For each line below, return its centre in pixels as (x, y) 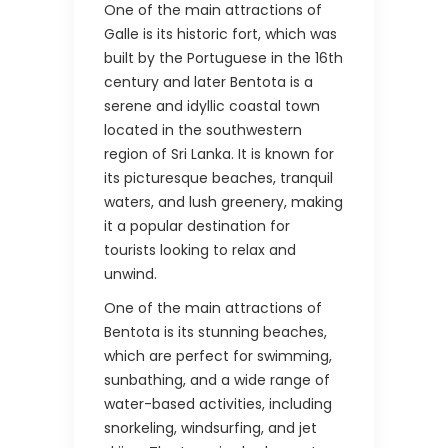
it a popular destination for (197, 226)
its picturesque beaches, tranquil (218, 178)
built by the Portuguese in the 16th (223, 58)
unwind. (130, 274)
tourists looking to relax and (200, 250)
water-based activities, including (218, 404)
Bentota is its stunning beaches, (215, 332)
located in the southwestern (203, 130)
